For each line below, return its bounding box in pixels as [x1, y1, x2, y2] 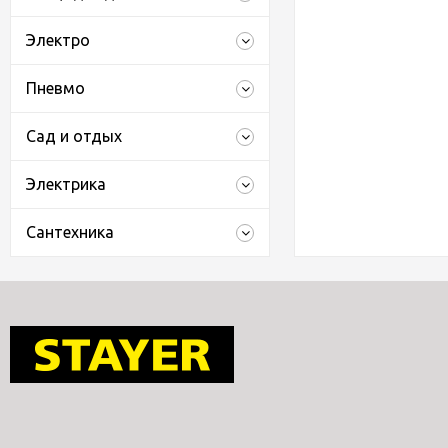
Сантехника [26, 223, 114, 241]
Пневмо [26, 79, 85, 97]
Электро [26, 31, 90, 49]
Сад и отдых [26, 127, 122, 145]
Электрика [26, 175, 106, 193]
